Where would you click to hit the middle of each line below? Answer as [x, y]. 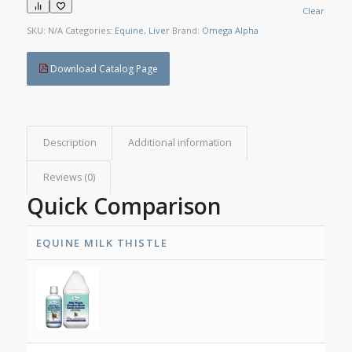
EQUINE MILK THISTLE [102, 243]
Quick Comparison [124, 206]
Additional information [180, 143]
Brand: [187, 31]
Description [70, 143]
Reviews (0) [69, 178]
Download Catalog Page [103, 69]
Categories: [90, 31]
